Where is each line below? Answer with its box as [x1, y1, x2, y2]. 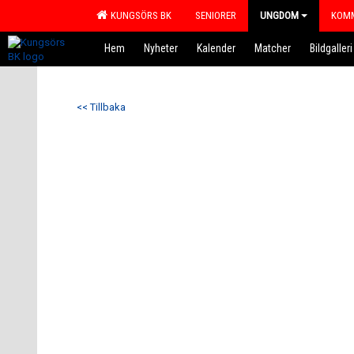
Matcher [254, 42, 291, 55]
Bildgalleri [310, 42, 352, 55]
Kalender [197, 42, 235, 55]
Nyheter [144, 42, 178, 55]
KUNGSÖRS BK [106, 9, 171, 21]
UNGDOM [260, 9, 299, 21]
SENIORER [195, 9, 236, 21]
